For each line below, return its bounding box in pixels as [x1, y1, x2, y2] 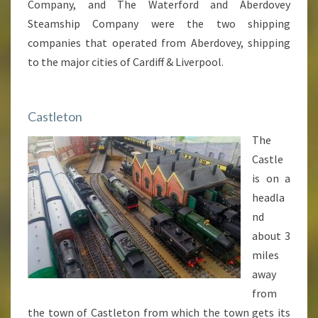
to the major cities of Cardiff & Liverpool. [28, 55, 224, 69]
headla [252, 190, 285, 204]
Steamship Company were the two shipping [28, 16, 290, 31]
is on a [252, 171, 290, 185]
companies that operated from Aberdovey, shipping [28, 35, 290, 50]
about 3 [252, 229, 290, 243]
